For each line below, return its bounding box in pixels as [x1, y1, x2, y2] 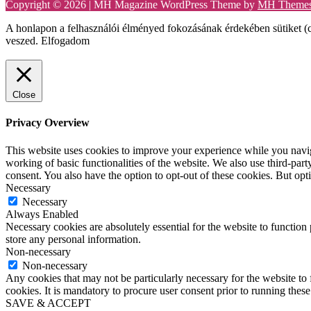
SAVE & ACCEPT [6, 296, 91, 309]
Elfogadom [41, 35, 90, 47]
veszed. [6, 35, 41, 47]
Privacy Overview [6, 117, 90, 129]
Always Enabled [6, 208, 78, 220]
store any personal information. [6, 233, 141, 245]
